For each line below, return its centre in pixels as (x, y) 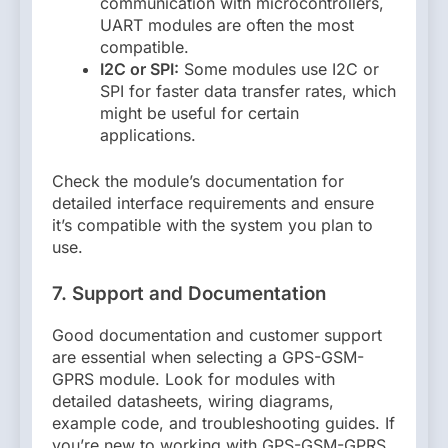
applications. (148, 135)
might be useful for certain (199, 113)
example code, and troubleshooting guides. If (223, 422)
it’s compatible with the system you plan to (212, 225)
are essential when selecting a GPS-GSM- (208, 356)
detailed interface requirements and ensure (213, 203)
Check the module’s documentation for (198, 181)
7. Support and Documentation (189, 294)
